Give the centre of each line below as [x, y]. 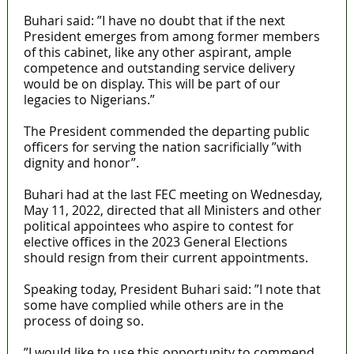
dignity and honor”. [81, 162]
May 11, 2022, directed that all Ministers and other [172, 210]
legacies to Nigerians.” [89, 99]
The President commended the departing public [166, 131]
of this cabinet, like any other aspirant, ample [157, 52]
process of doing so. [83, 320]
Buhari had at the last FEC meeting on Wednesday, [173, 194]
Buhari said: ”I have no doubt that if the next [154, 20]
